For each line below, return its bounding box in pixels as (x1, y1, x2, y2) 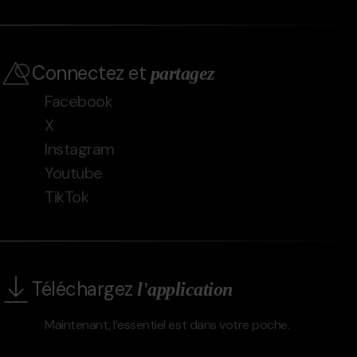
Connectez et (32, 60, 151, 85)
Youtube (45, 162, 103, 183)
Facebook (45, 90, 113, 112)
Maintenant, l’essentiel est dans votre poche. (45, 316, 290, 333)
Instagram (45, 138, 115, 159)
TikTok (45, 186, 89, 207)
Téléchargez (32, 276, 138, 301)
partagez (150, 62, 214, 84)
